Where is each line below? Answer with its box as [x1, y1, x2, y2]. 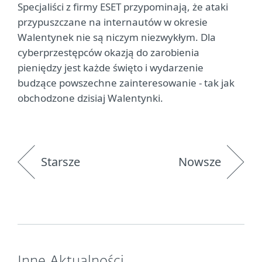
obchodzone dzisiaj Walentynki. [18, 91, 163, 105]
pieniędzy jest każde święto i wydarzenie [18, 61, 204, 74]
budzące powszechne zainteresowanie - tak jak [18, 76, 235, 89]
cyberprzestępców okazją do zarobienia [18, 46, 199, 59]
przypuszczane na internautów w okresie [18, 15, 208, 29]
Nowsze [178, 154, 221, 170]
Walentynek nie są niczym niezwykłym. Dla [18, 30, 216, 44]
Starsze [41, 154, 80, 170]
